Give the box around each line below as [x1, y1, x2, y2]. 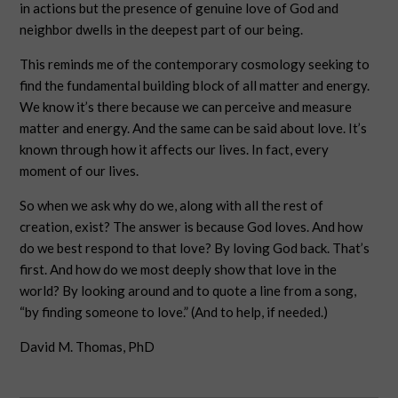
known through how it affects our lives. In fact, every [20, 141, 330, 157]
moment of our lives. [20, 163, 139, 179]
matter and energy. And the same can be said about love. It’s [20, 120, 368, 136]
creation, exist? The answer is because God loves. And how [20, 219, 363, 235]
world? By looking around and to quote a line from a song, [20, 283, 357, 298]
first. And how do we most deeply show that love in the [20, 261, 338, 277]
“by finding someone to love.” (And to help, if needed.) [20, 304, 329, 320]
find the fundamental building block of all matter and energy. [20, 77, 370, 93]
